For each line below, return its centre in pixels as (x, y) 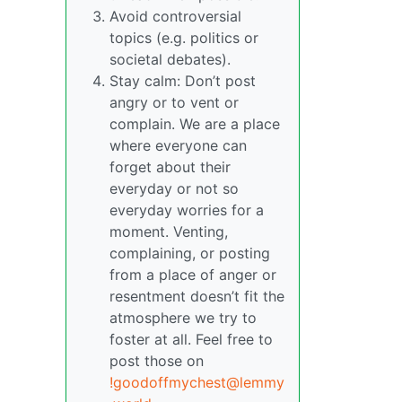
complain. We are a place (195, 124)
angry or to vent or (174, 102)
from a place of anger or (193, 275)
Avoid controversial (175, 16)
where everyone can (178, 145)
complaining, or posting (190, 253)
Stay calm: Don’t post (183, 81)
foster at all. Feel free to (191, 339)
